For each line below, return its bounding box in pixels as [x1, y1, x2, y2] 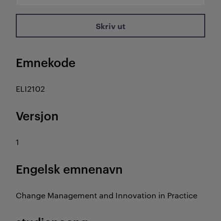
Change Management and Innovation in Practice [16, 190, 197, 200]
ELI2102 [16, 83, 45, 94]
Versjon [16, 108, 59, 123]
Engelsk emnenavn [16, 161, 123, 177]
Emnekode [16, 54, 75, 70]
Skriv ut [96, 20, 125, 31]
